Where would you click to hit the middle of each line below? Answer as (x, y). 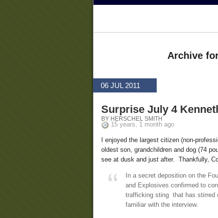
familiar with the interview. (162, 205)
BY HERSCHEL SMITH (132, 119)
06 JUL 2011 (120, 86)
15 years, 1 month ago (143, 125)
